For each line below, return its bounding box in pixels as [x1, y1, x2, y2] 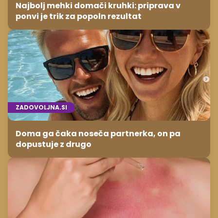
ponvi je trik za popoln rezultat [16, 11, 142, 22]
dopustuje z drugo [16, 139, 91, 150]
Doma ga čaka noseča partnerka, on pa [16, 128, 181, 140]
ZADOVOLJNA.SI [16, 103, 67, 112]
